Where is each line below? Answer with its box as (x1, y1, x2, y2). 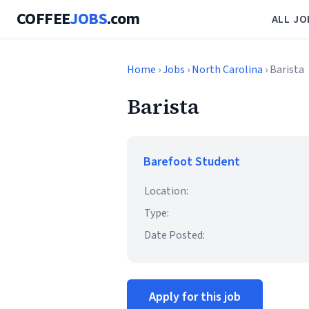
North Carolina (192, 62, 263, 77)
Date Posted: (144, 228, 205, 243)
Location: (144, 183, 188, 199)
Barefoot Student (143, 153, 240, 170)
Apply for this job (149, 288, 241, 306)
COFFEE (17, 7, 70, 31)
